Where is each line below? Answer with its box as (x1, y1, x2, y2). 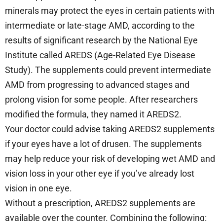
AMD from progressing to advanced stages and (5, 79, 189, 90)
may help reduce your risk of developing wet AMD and (5, 153, 215, 164)
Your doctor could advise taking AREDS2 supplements (5, 123, 215, 134)
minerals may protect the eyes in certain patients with (5, 5, 215, 16)
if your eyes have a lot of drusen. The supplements (5, 138, 202, 149)
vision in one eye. (5, 183, 74, 193)
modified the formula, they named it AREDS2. (5, 109, 184, 119)
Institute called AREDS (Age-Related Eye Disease (5, 49, 195, 60)
